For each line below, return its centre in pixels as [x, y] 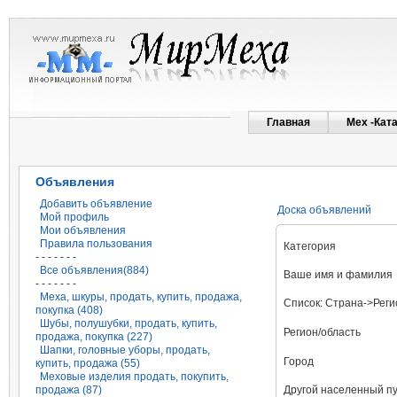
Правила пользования [96, 244]
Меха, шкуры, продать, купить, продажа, [141, 297]
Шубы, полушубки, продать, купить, [128, 323]
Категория [309, 246]
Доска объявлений [324, 210]
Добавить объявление [96, 204]
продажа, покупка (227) [94, 337]
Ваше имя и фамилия [338, 275]
